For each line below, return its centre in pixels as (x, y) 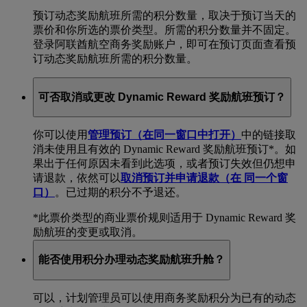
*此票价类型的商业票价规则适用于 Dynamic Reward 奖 (164, 218)
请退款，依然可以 (77, 178)
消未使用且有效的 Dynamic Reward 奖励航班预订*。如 (164, 149)
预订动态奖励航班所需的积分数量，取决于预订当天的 (164, 16)
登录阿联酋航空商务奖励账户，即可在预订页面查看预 (164, 45)
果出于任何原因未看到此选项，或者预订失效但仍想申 (164, 164)
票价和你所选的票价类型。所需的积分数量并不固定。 (164, 30)
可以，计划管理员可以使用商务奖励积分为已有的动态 (164, 297)
